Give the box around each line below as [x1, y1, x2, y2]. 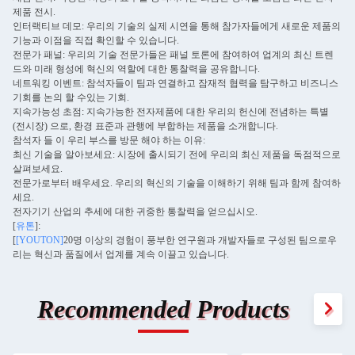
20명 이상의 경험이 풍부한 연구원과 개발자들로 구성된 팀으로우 [63, 235, 337, 246]
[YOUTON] [16, 235, 63, 246]
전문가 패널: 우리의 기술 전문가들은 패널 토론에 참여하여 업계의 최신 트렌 [13, 49, 334, 60]
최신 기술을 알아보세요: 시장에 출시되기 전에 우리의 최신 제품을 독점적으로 [13, 149, 341, 160]
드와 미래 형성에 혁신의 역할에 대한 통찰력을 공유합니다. [13, 63, 260, 74]
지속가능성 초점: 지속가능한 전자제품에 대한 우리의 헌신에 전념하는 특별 [13, 106, 329, 117]
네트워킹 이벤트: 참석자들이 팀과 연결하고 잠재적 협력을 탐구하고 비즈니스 [13, 78, 338, 89]
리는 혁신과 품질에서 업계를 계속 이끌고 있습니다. [13, 249, 229, 260]
